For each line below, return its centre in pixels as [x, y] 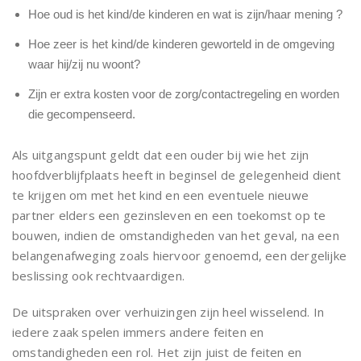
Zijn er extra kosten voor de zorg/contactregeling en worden [184, 93]
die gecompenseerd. [82, 114]
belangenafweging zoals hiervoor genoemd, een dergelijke [180, 255]
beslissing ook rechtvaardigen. [98, 275]
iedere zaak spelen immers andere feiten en [138, 332]
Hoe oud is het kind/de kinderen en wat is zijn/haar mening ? [185, 14]
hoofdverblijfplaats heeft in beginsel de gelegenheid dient [177, 174]
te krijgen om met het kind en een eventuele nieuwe [161, 195]
